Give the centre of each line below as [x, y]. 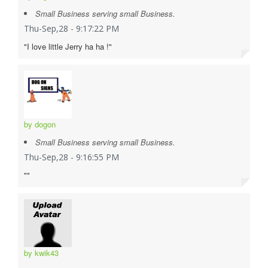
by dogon [40, 124]
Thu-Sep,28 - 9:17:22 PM [71, 28]
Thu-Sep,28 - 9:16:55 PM [71, 157]
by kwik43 [41, 252]
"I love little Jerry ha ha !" [68, 46]
